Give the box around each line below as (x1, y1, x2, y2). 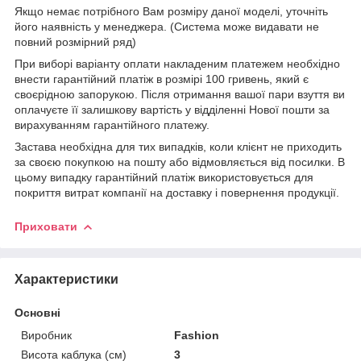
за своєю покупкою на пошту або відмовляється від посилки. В (15, 155, 345, 168)
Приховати (15, 219, 77, 233)
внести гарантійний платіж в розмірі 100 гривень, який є (15, 72, 309, 85)
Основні (15, 305, 60, 319)
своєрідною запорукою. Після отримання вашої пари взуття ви (15, 87, 345, 101)
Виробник (21, 328, 72, 342)
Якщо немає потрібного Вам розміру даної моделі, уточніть (15, 4, 328, 18)
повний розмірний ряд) (15, 35, 136, 48)
